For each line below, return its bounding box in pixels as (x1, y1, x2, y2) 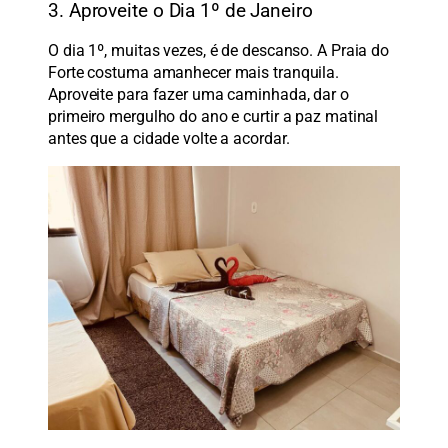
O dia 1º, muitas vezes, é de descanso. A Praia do (48, 40, 390, 60)
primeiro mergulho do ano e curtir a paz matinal (48, 106, 379, 126)
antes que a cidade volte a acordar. (48, 128, 290, 148)
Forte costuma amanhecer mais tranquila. (48, 62, 340, 82)
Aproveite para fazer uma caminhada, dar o (48, 84, 349, 104)
